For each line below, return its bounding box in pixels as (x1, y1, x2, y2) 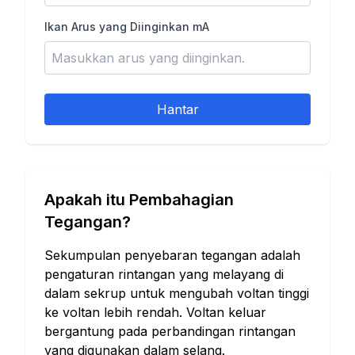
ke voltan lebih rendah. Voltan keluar (44, 304, 266, 320)
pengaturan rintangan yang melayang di (44, 266, 284, 282)
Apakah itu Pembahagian (44, 190, 234, 209)
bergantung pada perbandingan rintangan (44, 323, 296, 339)
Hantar (156, 101, 199, 117)
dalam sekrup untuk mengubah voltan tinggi (44, 285, 309, 301)
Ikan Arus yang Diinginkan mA (44, 20, 209, 33)
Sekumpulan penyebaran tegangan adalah (44, 247, 300, 263)
